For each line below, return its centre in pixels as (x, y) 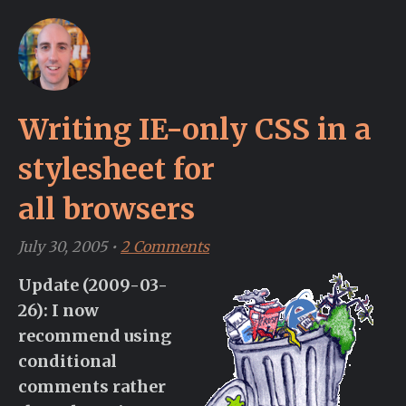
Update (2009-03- (93, 285)
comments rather (92, 387)
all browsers (106, 209)
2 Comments (165, 246)
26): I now (58, 310)
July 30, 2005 (63, 246)
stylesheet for (116, 169)
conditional (68, 361)
